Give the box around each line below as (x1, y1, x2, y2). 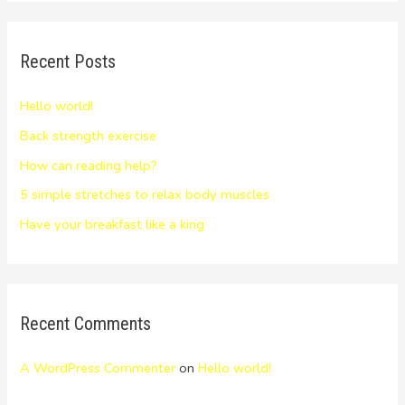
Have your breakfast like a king (20, 214, 205, 233)
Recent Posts (20, 51, 117, 73)
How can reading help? (20, 155, 158, 174)
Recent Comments (20, 313, 152, 335)
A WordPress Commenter (20, 359, 176, 378)
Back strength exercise (20, 127, 157, 146)
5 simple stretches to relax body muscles (20, 185, 270, 204)
